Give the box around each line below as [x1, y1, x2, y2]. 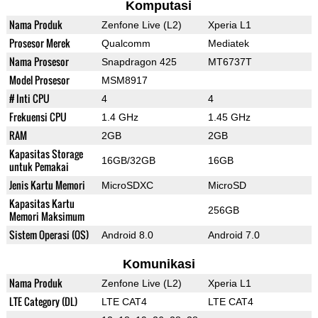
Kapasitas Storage [9, 146, 83, 162]
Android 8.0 [101, 229, 153, 241]
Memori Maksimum [9, 209, 84, 224]
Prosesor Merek [9, 35, 70, 51]
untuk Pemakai [9, 159, 69, 175]
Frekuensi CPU [9, 109, 67, 125]
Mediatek [207, 38, 249, 50]
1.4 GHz [101, 111, 138, 124]
